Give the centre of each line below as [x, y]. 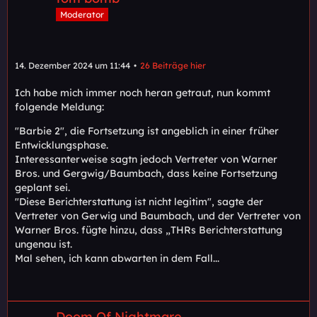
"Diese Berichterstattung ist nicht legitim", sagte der [139, 202]
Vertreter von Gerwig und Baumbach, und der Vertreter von [158, 216]
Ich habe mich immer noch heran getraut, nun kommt [143, 93]
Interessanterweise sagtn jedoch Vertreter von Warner [146, 160]
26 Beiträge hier [173, 66]
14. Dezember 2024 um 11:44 [73, 66]
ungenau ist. [44, 244]
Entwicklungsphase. [62, 145]
